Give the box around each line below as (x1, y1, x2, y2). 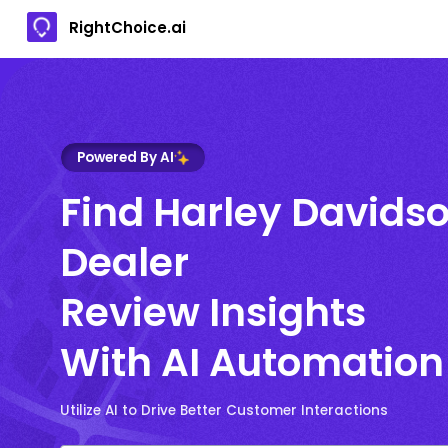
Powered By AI (77, 147, 174, 167)
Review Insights (60, 284, 366, 340)
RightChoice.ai (69, 16, 186, 38)
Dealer (60, 234, 189, 290)
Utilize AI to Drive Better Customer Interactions (60, 400, 388, 420)
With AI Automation (60, 334, 444, 390)
